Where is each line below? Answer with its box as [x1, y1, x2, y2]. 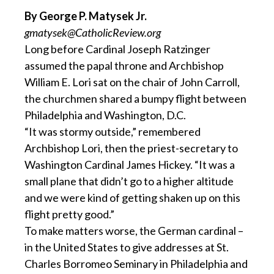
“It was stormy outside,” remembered [24, 125, 201, 139]
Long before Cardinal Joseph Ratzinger [24, 42, 210, 56]
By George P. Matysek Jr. [24, 9, 147, 23]
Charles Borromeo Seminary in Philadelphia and [24, 257, 248, 271]
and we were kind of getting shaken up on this [24, 191, 240, 205]
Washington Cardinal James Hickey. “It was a [24, 158, 235, 172]
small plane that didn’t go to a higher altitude [24, 174, 234, 188]
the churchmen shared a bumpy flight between [24, 92, 246, 106]
